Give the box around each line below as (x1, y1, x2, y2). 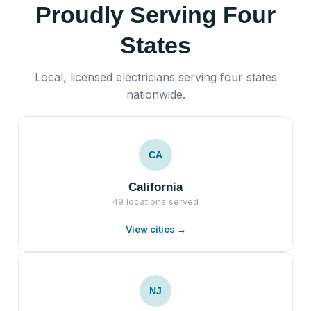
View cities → (125, 223, 186, 235)
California (128, 180, 183, 194)
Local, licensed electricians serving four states (34, 69, 277, 84)
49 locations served (112, 195, 199, 207)
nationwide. (126, 87, 185, 101)
